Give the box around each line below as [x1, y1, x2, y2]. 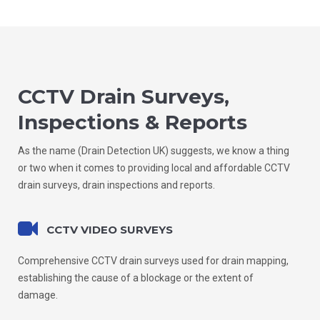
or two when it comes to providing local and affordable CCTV [18, 161, 290, 174]
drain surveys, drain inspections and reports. [18, 179, 215, 191]
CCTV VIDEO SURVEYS [46, 222, 173, 236]
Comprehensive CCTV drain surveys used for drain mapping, [18, 254, 289, 266]
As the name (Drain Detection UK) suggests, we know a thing [18, 144, 289, 156]
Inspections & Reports [18, 109, 247, 134]
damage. [18, 289, 58, 301]
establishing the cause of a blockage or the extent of [18, 271, 254, 284]
